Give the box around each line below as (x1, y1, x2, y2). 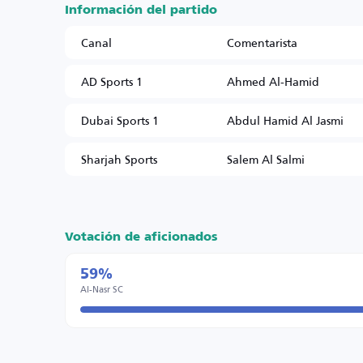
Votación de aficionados (65, 231, 218, 243)
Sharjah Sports (81, 148, 157, 170)
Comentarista (227, 32, 297, 53)
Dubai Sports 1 (81, 109, 159, 131)
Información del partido (65, 4, 217, 16)
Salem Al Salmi (227, 148, 305, 170)
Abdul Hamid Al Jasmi (227, 109, 344, 131)
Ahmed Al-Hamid (227, 70, 319, 92)
